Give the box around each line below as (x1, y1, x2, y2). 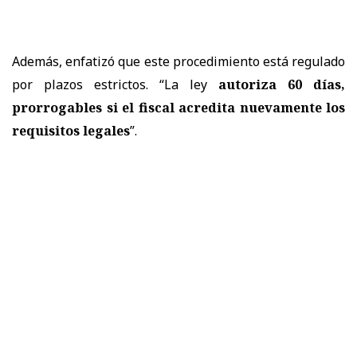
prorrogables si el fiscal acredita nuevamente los (12, 98, 345, 116)
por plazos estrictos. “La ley (12, 75, 218, 93)
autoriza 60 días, (218, 75, 345, 93)
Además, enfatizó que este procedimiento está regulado (12, 52, 345, 70)
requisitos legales (12, 121, 130, 139)
